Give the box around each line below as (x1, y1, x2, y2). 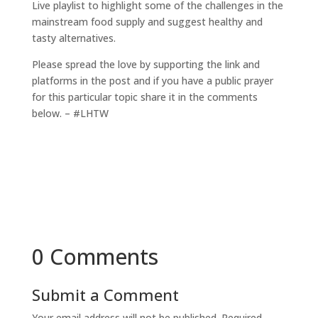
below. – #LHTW (31, 106, 109, 120)
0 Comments (31, 242, 158, 271)
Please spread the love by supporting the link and (31, 57, 260, 71)
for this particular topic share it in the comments (31, 90, 258, 104)
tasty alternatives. (31, 31, 116, 45)
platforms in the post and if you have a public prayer (31, 74, 273, 87)
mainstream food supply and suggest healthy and (31, 15, 263, 28)
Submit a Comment (31, 284, 179, 305)
